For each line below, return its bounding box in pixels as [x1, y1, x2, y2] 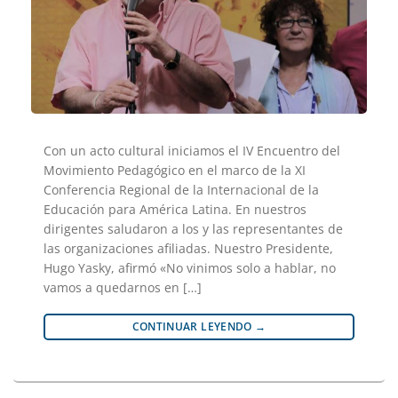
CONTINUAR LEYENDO [131, 319, 256, 335]
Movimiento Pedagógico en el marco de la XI [44, 162, 306, 179]
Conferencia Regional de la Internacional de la [44, 181, 319, 199]
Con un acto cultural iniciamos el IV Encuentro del [44, 142, 340, 160]
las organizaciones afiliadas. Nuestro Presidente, [44, 240, 333, 258]
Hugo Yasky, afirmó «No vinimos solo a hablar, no [44, 259, 336, 277]
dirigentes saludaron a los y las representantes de [44, 220, 343, 238]
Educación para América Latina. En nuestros [44, 201, 306, 219]
